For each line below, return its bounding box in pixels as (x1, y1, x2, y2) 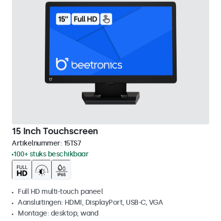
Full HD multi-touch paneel (18, 187, 103, 196)
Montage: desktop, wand (18, 209, 98, 218)
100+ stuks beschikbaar (13, 150, 88, 158)
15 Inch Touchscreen (12, 126, 98, 137)
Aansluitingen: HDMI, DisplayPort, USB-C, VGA (18, 198, 163, 207)
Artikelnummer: (12, 139, 64, 147)
